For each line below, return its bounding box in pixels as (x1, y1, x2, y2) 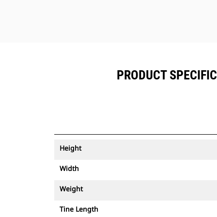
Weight (60, 184, 83, 193)
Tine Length (60, 204, 98, 214)
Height (60, 143, 81, 153)
